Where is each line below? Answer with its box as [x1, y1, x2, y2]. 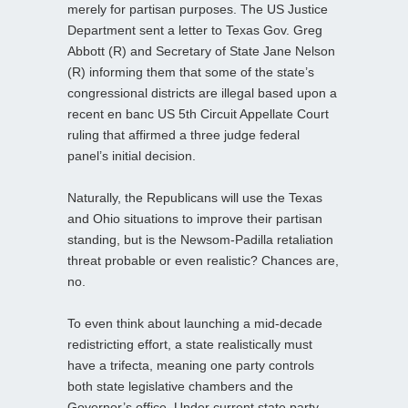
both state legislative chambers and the [67, 379, 293, 394]
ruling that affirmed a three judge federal [67, 127, 300, 143]
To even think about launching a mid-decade [67, 316, 322, 331]
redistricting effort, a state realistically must [67, 337, 312, 352]
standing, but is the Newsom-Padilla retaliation [67, 232, 333, 248]
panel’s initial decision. [67, 148, 196, 164]
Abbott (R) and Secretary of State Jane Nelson [67, 44, 335, 59]
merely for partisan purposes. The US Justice [67, 2, 328, 17]
